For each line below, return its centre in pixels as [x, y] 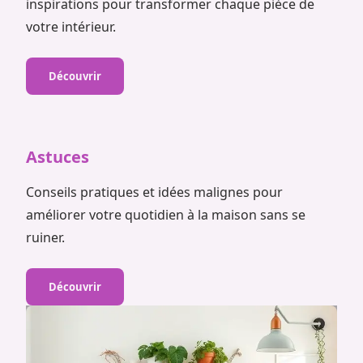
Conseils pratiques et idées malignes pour [154, 192]
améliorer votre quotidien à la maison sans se [166, 215]
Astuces [58, 157]
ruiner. [45, 237]
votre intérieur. [71, 27]
